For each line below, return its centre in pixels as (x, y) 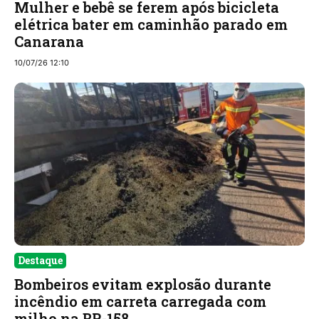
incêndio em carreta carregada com (140, 302)
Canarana (49, 41)
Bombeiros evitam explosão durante (143, 284)
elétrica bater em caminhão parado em (151, 24)
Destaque (40, 261)
